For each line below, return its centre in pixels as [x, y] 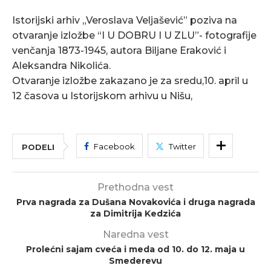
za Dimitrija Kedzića [135, 214]
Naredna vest [135, 235]
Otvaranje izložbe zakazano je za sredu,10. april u [130, 81]
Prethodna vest [135, 188]
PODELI [38, 147]
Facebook [114, 147]
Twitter [182, 147]
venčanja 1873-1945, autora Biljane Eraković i [119, 51]
